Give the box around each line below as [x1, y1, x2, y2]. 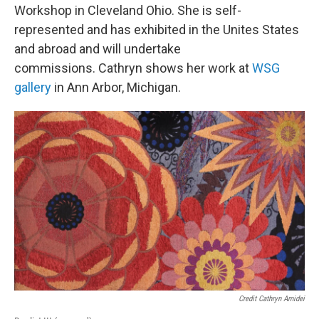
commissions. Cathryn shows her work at [14, 60, 252, 75]
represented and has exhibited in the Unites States [14, 21, 299, 37]
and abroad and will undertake [14, 41, 181, 56]
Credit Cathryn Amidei [239, 294, 305, 304]
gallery [14, 79, 51, 95]
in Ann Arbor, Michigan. [51, 79, 181, 95]
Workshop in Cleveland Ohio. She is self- [14, 2, 241, 18]
